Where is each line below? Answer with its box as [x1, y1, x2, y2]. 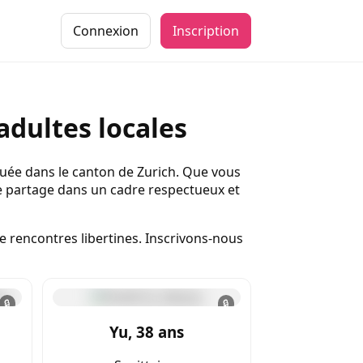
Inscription [173, 22, 239, 40]
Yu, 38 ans [109, 321, 184, 342]
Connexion [73, 22, 139, 40]
